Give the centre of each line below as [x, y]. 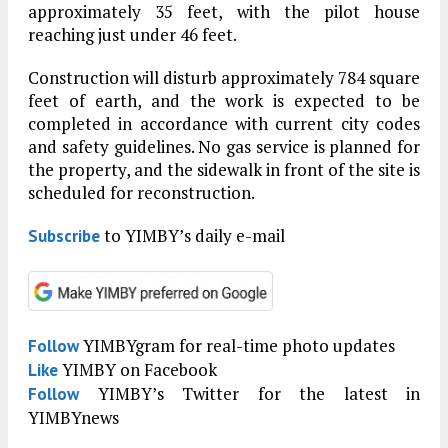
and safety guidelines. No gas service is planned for [224, 147]
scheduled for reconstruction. [141, 193]
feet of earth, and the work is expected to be [224, 101]
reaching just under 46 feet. [132, 35]
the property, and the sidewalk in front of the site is [224, 170]
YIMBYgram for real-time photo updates [237, 346]
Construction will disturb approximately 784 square [224, 78]
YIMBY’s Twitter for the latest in [249, 394]
